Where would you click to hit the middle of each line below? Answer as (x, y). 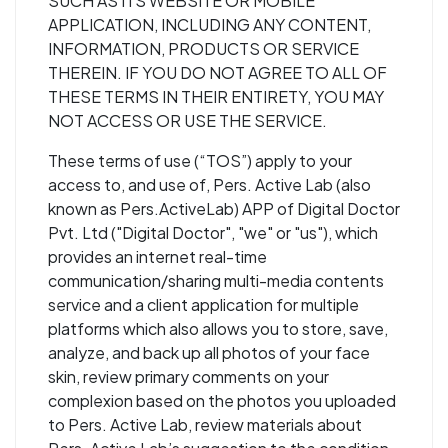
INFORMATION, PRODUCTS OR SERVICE (203, 48)
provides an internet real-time (157, 256)
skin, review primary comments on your (188, 376)
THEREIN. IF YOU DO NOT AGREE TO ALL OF (217, 72)
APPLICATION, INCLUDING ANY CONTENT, (209, 24)
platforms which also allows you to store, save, (218, 328)
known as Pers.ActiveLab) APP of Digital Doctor (224, 208)
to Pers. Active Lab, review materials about (205, 424)
